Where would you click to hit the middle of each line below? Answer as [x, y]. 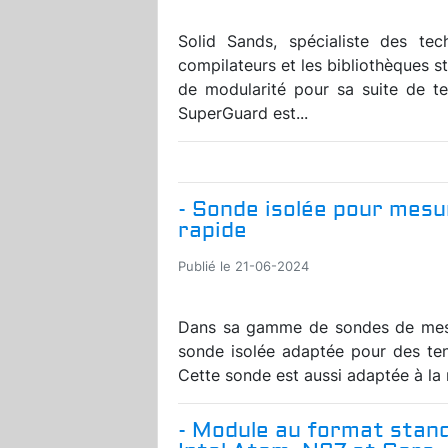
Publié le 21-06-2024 [243, 266]
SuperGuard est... [243, 112]
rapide [212, 230]
